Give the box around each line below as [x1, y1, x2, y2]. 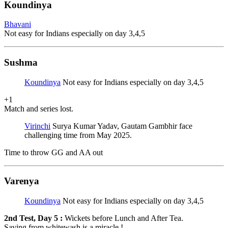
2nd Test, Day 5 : [4, 214, 63, 223]
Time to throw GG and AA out [4, 148, 103, 157]
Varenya [4, 176, 39, 187]
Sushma [4, 56, 38, 68]
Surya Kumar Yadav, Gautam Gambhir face [50, 121, 192, 130]
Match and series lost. [4, 104, 73, 113]
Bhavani [4, 20, 31, 29]
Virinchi [24, 121, 50, 130]
